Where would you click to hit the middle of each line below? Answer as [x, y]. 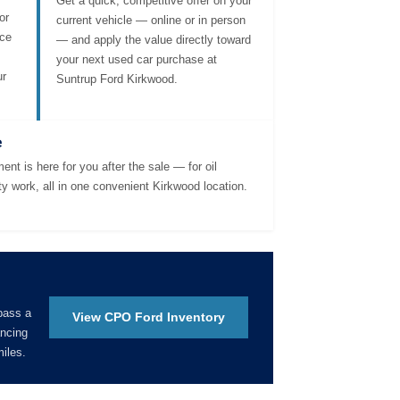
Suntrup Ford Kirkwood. [117, 79]
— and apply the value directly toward [154, 39]
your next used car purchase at [137, 59]
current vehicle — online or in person [151, 20]
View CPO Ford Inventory [149, 317]
